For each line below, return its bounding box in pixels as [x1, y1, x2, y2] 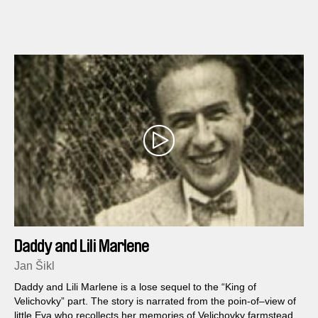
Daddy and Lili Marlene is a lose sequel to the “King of [14, 280, 256, 292]
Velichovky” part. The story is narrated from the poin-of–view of [14, 295, 296, 307]
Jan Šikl [14, 259, 55, 272]
